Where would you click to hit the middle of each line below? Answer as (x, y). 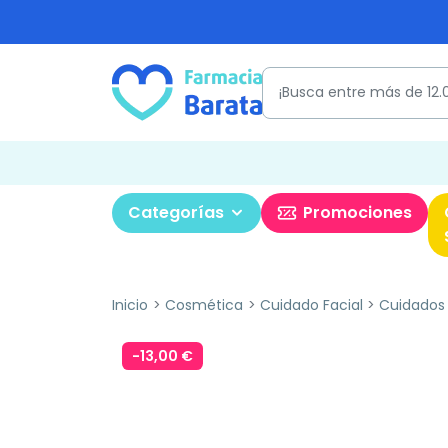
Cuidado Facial (311, 305)
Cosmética (203, 305)
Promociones (357, 212)
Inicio (130, 305)
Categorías (176, 212)
